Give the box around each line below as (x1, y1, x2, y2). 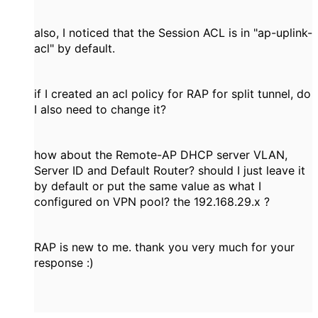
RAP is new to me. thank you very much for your (34, 240, 295, 254)
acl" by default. (34, 41, 115, 55)
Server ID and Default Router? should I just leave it (34, 163, 305, 177)
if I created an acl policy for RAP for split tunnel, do (34, 87, 311, 101)
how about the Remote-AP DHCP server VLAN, (34, 148, 287, 162)
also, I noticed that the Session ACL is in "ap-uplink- (34, 26, 312, 40)
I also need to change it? (34, 102, 166, 116)
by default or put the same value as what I (34, 179, 261, 193)
